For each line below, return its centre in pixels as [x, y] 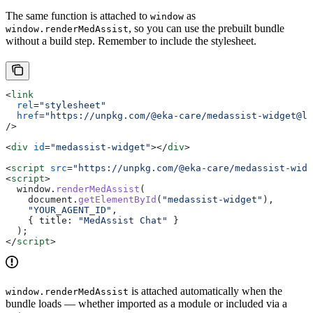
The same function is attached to [78, 16]
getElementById [117, 200]
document [39, 200]
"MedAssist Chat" [120, 221]
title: [56, 221]
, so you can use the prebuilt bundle [206, 29]
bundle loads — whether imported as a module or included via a [146, 304]
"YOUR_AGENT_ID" [59, 210]
